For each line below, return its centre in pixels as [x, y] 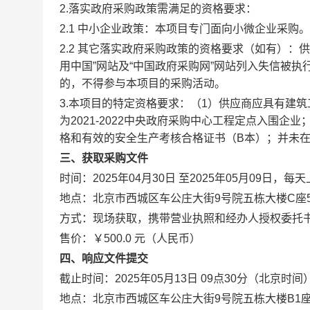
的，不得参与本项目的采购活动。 [143, 83]
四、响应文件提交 [104, 258]
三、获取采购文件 [104, 158]
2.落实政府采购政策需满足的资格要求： [158, 9]
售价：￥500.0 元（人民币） [130, 238]
